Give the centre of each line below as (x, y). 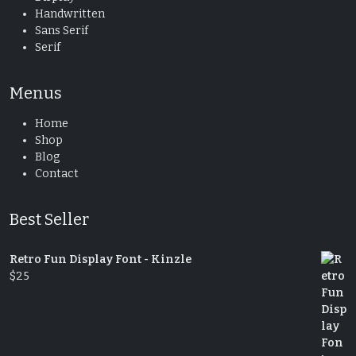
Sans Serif (62, 30)
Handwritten (70, 14)
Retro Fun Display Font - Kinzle (101, 259)
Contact (57, 173)
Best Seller (49, 219)
